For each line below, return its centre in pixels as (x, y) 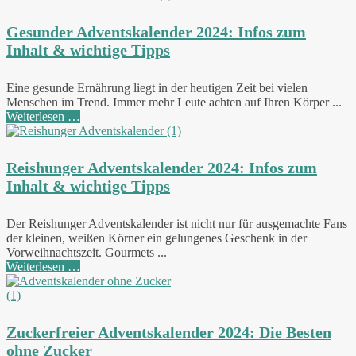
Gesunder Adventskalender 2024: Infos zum (156, 31)
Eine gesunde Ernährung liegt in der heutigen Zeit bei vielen (157, 87)
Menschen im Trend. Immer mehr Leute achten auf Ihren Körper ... (174, 102)
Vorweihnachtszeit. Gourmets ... (87, 252)
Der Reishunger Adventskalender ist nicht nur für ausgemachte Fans (177, 223)
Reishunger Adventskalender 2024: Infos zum (162, 168)
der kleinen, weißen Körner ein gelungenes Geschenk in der (157, 238)
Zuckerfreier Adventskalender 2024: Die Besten (169, 333)
